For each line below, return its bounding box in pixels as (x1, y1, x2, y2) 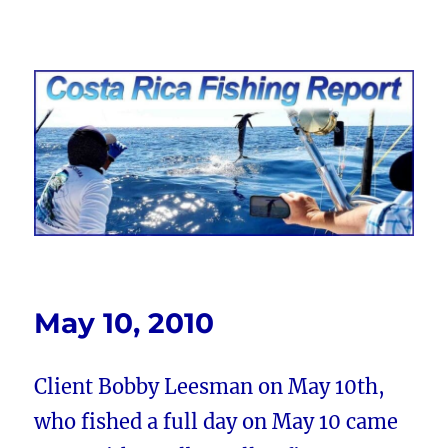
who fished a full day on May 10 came (34, 409, 399, 435)
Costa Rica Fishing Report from (34, 52, 413, 81)
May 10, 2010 (34, 306, 215, 341)
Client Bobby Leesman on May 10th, (34, 374, 386, 400)
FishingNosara (34, 80, 207, 109)
